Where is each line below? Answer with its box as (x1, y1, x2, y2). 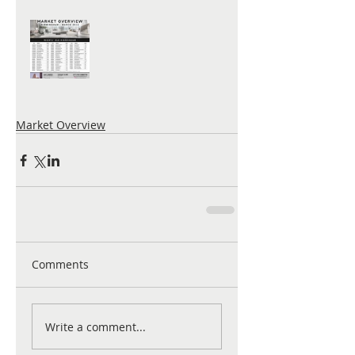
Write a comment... (45, 319, 146, 334)
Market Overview (16, 117, 105, 132)
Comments (32, 257, 89, 272)
